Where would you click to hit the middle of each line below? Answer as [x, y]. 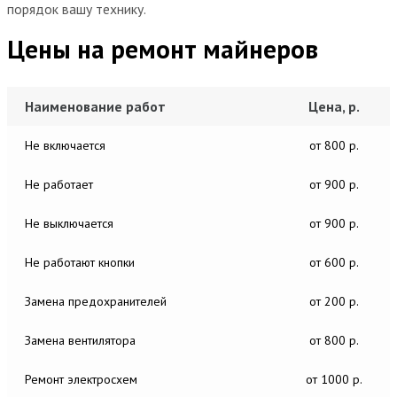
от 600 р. [334, 262]
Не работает [59, 184]
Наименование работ [95, 106]
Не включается [65, 145]
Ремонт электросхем [81, 379]
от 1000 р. [334, 379]
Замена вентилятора [80, 340]
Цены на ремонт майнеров [163, 48]
